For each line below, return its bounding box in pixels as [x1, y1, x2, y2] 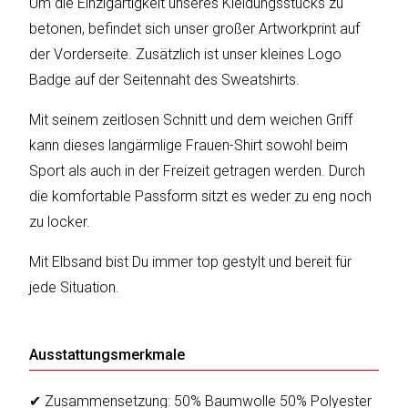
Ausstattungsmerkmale [29, 346, 186, 364]
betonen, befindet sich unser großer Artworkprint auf [29, 20, 361, 38]
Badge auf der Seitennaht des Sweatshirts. [29, 71, 301, 89]
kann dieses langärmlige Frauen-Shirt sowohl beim [29, 137, 349, 155]
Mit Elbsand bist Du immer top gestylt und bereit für [29, 253, 352, 271]
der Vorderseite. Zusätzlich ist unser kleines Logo [29, 46, 342, 64]
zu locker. [29, 213, 91, 231]
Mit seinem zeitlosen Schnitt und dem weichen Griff [29, 111, 353, 129]
